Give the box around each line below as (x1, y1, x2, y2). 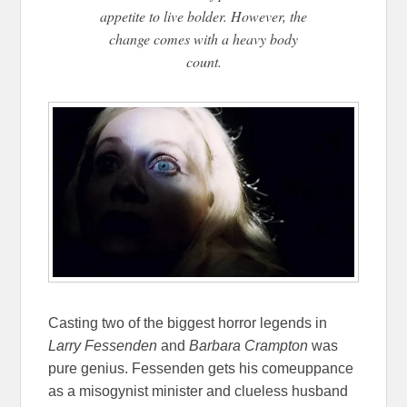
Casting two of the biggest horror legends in (48, 314, 328, 331)
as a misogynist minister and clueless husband (48, 382, 349, 399)
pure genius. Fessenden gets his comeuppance (48, 360, 354, 376)
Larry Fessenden (48, 337, 158, 353)
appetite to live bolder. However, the (100, 5, 307, 25)
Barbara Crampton (189, 337, 309, 353)
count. (185, 51, 222, 71)
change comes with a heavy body (109, 28, 298, 48)
